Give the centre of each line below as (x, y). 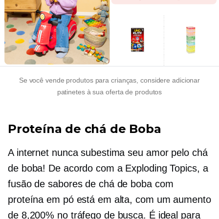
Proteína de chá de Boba (85, 129)
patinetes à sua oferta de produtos (109, 92)
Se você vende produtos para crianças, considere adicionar (109, 80)
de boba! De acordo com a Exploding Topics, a (108, 168)
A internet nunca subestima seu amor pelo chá (108, 153)
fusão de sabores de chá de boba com (91, 184)
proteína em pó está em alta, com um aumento (109, 200)
